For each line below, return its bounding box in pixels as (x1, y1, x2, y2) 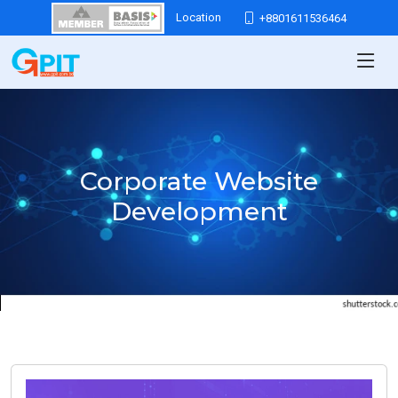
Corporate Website (80, 165, 318, 196)
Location (176, 11, 222, 24)
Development (110, 195, 288, 227)
